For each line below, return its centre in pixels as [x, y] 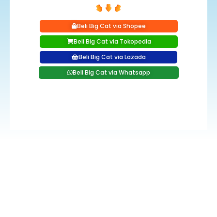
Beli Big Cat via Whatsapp [111, 72]
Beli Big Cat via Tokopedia [112, 41]
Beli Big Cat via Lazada [112, 57]
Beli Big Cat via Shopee [111, 26]
